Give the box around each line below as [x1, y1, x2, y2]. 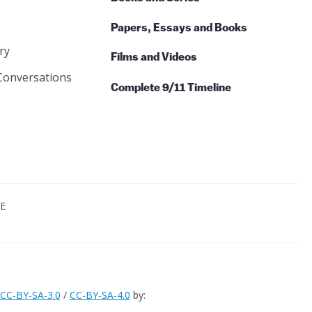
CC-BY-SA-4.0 [69, 288, 130, 302]
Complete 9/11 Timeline [111, 82, 231, 93]
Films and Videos [111, 52, 197, 63]
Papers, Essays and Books [111, 22, 247, 33]
